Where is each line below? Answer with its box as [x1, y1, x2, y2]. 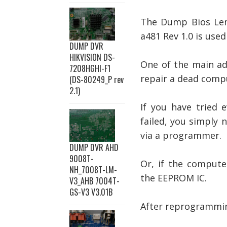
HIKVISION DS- [69, 51, 115, 63]
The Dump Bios [140, 16, 214, 28]
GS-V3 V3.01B [69, 186, 112, 198]
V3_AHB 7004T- [69, 175, 120, 187]
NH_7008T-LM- [69, 164, 117, 176]
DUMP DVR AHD [69, 141, 119, 154]
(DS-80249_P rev [69, 73, 124, 86]
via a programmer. [140, 129, 221, 141]
